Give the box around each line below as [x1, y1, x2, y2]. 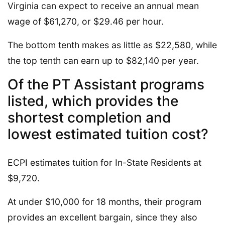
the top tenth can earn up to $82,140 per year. [8, 55, 199, 66]
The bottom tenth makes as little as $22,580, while [8, 39, 217, 50]
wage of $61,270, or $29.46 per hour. [8, 16, 164, 27]
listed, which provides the [8, 92, 178, 109]
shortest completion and [8, 108, 171, 126]
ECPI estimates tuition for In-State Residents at [8, 157, 201, 168]
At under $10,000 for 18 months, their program [8, 196, 201, 207]
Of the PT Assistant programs [8, 75, 204, 93]
